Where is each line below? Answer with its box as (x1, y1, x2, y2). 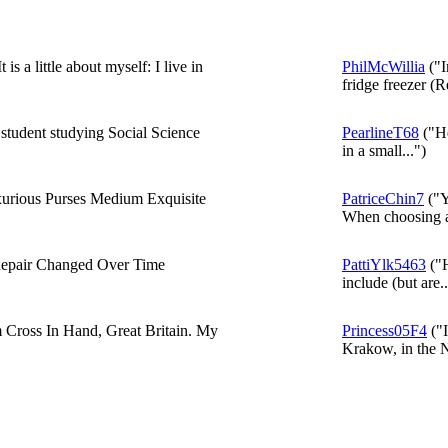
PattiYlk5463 (342, 256, 426, 273)
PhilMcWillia (342, 58, 425, 75)
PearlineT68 (342, 124, 419, 141)
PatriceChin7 (342, 190, 424, 207)
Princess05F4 (342, 322, 427, 339)
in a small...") (342, 142, 426, 159)
